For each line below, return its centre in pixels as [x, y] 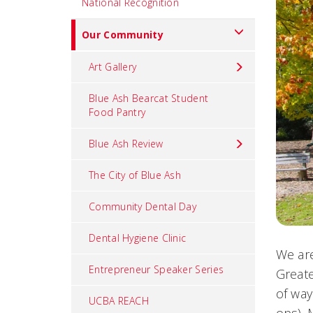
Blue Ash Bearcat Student [149, 98]
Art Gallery [113, 67]
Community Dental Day [143, 206]
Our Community [123, 35]
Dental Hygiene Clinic [138, 238]
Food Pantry [117, 112]
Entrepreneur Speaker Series [156, 269]
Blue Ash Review [126, 144]
